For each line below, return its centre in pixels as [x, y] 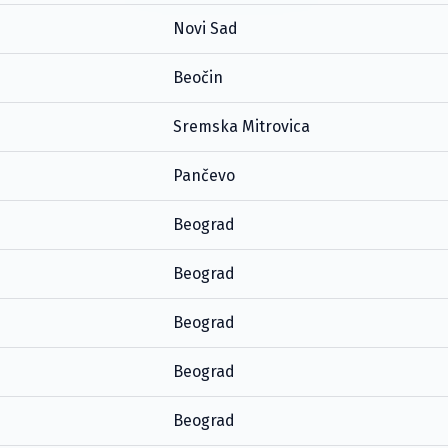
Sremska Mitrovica [241, 126]
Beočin [197, 77]
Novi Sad [205, 28]
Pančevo [203, 175]
